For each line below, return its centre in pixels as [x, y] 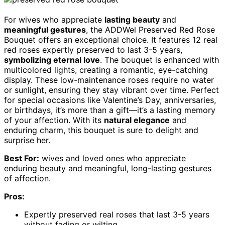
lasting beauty [132, 20]
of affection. [27, 179]
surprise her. [27, 140]
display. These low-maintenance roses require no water [109, 80]
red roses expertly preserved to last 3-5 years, [93, 50]
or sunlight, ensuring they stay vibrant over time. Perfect [111, 90]
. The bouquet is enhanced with [159, 60]
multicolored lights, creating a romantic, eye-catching [106, 70]
